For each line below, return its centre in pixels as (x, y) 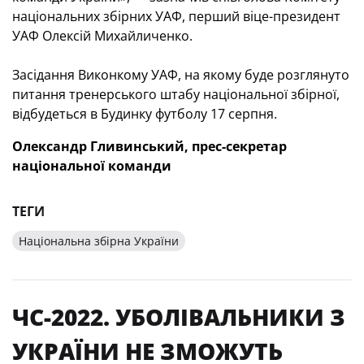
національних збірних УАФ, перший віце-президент (176, 16)
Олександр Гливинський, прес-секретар (149, 146)
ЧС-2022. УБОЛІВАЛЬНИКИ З (179, 316)
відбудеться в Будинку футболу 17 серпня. (145, 113)
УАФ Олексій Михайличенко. (102, 35)
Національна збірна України (99, 240)
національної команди (92, 165)
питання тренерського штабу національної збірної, (176, 94)
